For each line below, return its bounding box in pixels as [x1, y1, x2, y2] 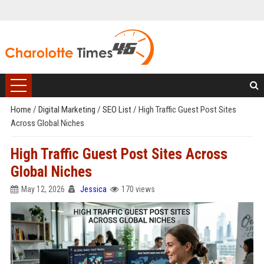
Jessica [80, 184, 107, 194]
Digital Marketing [38, 104, 97, 115]
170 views [121, 184, 155, 194]
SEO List [102, 104, 133, 115]
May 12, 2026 [21, 184, 65, 194]
